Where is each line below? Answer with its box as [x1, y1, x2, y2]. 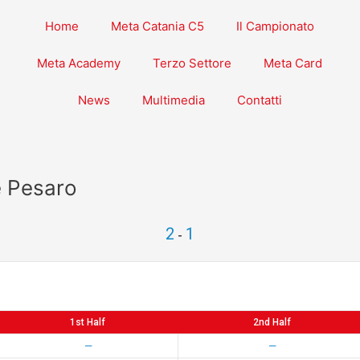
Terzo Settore [153, 55, 232, 71]
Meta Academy [37, 55, 121, 71]
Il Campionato [236, 18, 315, 34]
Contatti [236, 92, 282, 108]
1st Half [70, 317, 105, 328]
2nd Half [253, 317, 291, 328]
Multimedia [141, 92, 205, 108]
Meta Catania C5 [111, 18, 205, 34]
